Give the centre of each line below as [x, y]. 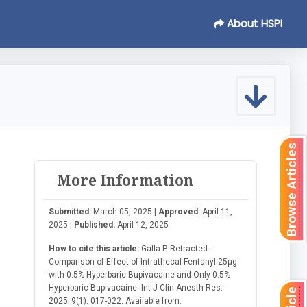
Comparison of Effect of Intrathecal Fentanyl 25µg [143, 261]
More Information [125, 180]
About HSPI [253, 23]
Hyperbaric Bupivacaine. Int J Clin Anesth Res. [136, 287]
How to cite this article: [94, 248]
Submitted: [70, 211]
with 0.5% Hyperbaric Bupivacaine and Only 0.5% [140, 274]
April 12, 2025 [142, 224]
